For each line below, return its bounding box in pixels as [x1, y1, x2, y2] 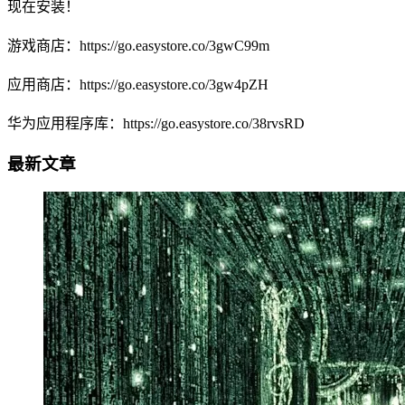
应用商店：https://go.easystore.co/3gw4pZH [7, 76, 268, 92]
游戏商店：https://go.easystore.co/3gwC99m [7, 37, 269, 53]
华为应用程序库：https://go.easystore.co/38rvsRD [7, 116, 305, 132]
